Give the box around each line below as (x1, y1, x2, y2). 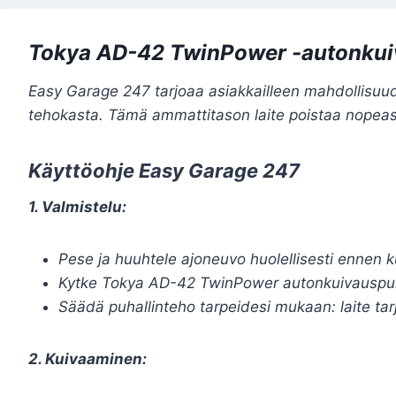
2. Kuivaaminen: (28, 350, 147, 368)
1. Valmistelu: (28, 198, 126, 216)
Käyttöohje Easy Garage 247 (28, 159, 300, 182)
